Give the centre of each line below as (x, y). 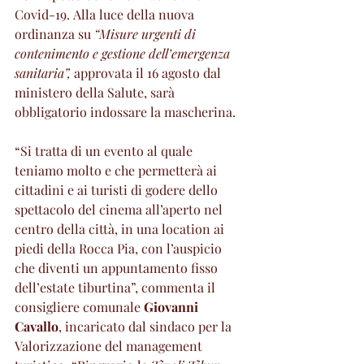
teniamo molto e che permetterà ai (117, 171)
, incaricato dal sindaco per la (147, 327)
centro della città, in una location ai (121, 229)
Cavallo (37, 327)
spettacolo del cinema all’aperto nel (120, 210)
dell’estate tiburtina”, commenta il (117, 288)
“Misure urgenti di (147, 34)
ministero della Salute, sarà (96, 93)
